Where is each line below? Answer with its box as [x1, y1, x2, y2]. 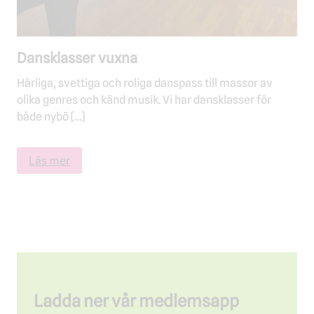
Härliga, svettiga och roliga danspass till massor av [17, 75, 273, 90]
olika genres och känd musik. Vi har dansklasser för [17, 92, 271, 107]
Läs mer [29, 153, 70, 168]
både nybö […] [17, 109, 85, 123]
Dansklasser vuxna [17, 48, 137, 67]
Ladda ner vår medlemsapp [34, 290, 239, 311]
